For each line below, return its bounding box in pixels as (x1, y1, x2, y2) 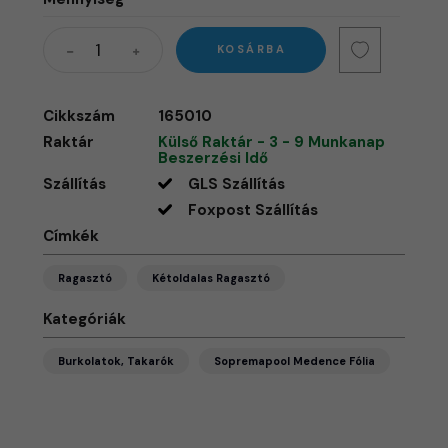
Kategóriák (43, 308, 127, 329)
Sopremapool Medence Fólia (214, 353, 376, 368)
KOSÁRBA (216, 42, 286, 56)
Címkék (43, 225, 100, 246)
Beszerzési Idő (158, 147, 269, 168)
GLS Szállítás (188, 173, 286, 194)
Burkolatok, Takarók (58, 353, 175, 368)
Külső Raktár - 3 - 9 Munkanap (158, 131, 386, 152)
